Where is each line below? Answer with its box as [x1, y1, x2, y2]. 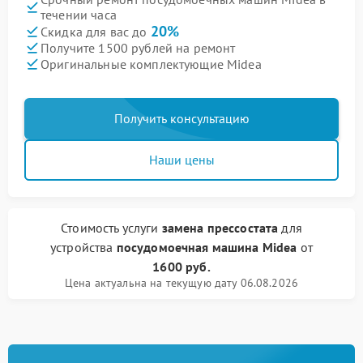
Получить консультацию [113, 110, 250, 126]
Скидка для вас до [41, 23, 151, 40]
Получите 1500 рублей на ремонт [41, 39, 236, 56]
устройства [49, 239, 117, 255]
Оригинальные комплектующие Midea [41, 55, 262, 72]
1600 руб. [152, 258, 211, 275]
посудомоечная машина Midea [116, 239, 297, 255]
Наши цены [148, 152, 215, 168]
